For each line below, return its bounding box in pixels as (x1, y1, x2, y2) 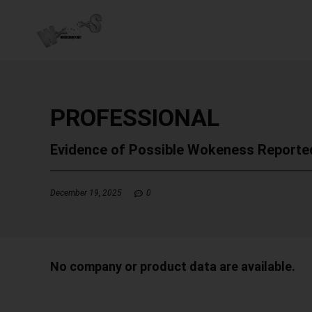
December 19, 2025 (50, 188, 122, 198)
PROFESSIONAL (50, 104, 219, 132)
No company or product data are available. (50, 258, 295, 274)
